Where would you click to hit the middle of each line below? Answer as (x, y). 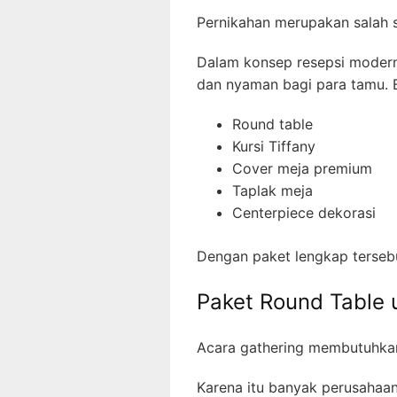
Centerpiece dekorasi (304, 212)
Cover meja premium (302, 168)
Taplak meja (272, 190)
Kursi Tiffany (274, 146)
